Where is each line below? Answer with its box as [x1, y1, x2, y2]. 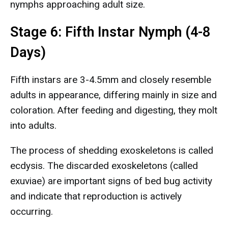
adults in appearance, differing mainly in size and [10, 89, 217, 101]
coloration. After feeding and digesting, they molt [10, 104, 217, 116]
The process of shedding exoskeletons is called [10, 145, 213, 156]
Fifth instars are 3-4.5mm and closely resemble [10, 74, 211, 85]
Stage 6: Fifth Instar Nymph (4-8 [10, 24, 210, 40]
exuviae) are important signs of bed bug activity [10, 175, 212, 187]
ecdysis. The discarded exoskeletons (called [10, 160, 198, 172]
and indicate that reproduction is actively [10, 190, 182, 202]
